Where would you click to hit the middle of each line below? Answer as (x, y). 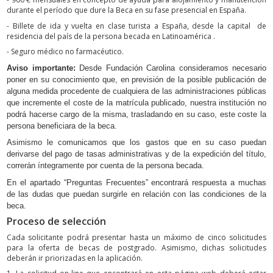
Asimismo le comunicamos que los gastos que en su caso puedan (136, 143)
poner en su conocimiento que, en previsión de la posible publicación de (136, 79)
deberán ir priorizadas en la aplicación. (75, 258)
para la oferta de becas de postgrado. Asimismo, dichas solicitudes (136, 247)
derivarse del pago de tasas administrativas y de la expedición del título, (136, 154)
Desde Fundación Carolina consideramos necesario (171, 68)
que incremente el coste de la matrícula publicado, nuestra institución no (136, 102)
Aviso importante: (41, 68)
